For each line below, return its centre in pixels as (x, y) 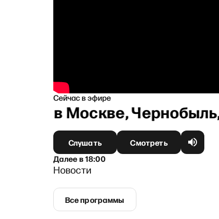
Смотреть (149, 142)
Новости (72, 169)
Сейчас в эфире (82, 97)
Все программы (95, 199)
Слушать (85, 142)
